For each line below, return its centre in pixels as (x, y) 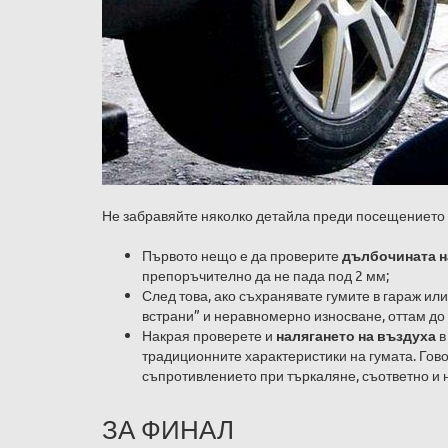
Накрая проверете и (209, 335)
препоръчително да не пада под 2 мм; (265, 275)
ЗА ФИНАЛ (168, 428)
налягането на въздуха (356, 335)
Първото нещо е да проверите (242, 255)
